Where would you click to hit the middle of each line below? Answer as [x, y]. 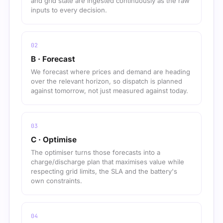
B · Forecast [53, 59]
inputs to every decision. [69, 10]
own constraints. [56, 181]
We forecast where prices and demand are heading [111, 72]
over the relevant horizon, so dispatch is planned [107, 81]
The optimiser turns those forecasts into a [96, 153]
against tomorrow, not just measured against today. [110, 91]
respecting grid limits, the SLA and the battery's [104, 171]
